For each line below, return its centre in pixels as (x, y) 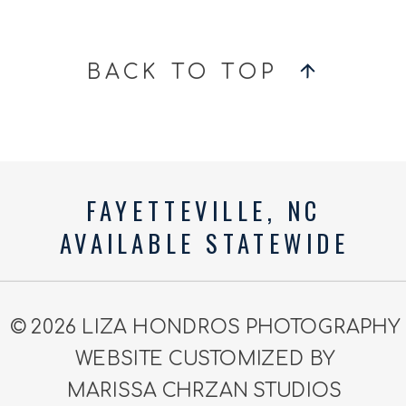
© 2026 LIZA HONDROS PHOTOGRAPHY (204, 328)
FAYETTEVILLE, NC (204, 209)
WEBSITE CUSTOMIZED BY (204, 359)
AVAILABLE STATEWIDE (204, 242)
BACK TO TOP (184, 72)
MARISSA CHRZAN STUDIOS (204, 391)
